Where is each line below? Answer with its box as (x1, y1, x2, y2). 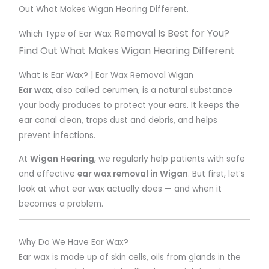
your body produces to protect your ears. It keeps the (19, 100, 240, 111)
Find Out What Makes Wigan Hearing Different (19, 44, 235, 58)
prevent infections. (19, 130, 96, 141)
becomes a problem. (19, 198, 104, 210)
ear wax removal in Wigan (77, 168, 189, 180)
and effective (19, 168, 78, 180)
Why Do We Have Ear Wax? (19, 237, 129, 249)
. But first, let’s (188, 168, 246, 180)
